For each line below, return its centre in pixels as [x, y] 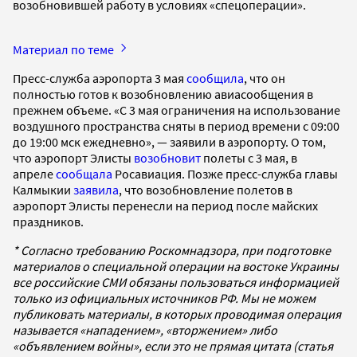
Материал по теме [65, 49]
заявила [96, 189]
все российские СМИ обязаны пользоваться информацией [176, 282]
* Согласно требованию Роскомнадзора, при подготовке [172, 250]
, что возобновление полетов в [206, 189]
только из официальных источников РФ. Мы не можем [164, 298]
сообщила [215, 78]
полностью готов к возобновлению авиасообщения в [163, 94]
